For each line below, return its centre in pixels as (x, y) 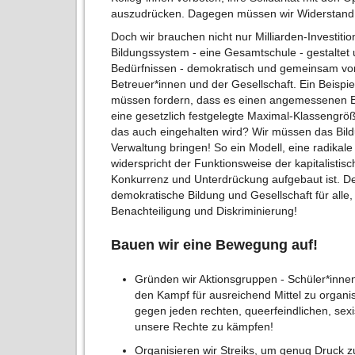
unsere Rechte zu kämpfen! (206, 327)
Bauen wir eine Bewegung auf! (215, 245)
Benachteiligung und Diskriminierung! (204, 211)
